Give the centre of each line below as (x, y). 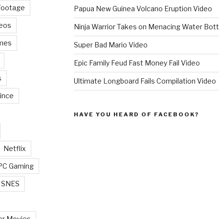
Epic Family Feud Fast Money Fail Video (137, 63)
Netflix (15, 148)
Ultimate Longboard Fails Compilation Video (145, 81)
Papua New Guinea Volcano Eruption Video (143, 8)
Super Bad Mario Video (110, 44)
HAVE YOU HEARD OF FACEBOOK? (136, 114)
